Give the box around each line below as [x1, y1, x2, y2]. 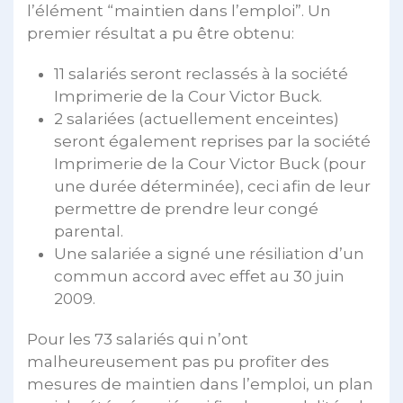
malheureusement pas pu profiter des [27, 353, 329, 371]
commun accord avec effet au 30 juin [54, 267, 345, 285]
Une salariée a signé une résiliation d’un [54, 245, 364, 263]
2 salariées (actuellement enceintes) [54, 110, 339, 128]
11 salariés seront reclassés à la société [54, 65, 348, 83]
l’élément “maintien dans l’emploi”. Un [27, 2, 331, 20]
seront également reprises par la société [54, 132, 371, 150]
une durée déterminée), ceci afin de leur [54, 177, 371, 195]
